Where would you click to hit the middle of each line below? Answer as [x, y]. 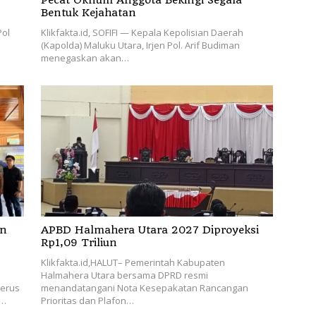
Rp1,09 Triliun [79, 242]
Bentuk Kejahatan [88, 13]
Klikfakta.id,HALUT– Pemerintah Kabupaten [133, 262]
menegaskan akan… [85, 58]
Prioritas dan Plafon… [87, 300]
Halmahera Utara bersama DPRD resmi [124, 275]
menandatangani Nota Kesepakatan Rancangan [144, 287]
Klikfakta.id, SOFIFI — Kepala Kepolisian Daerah [142, 33]
